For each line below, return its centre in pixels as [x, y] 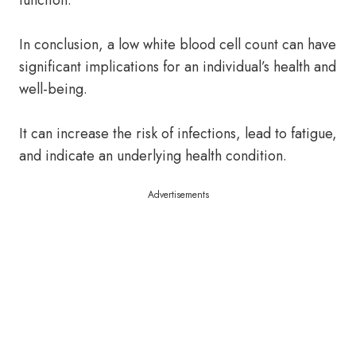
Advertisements [178, 195]
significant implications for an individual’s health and [178, 67]
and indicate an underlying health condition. [153, 156]
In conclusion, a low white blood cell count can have [178, 44]
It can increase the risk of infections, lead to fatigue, [178, 133]
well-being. [53, 89]
